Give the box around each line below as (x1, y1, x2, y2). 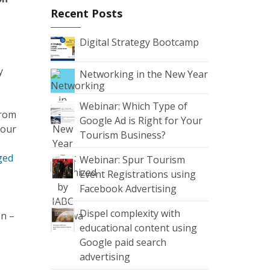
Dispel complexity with (79, 207, 180, 220)
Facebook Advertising (79, 182, 177, 195)
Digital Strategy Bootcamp (79, 36, 199, 49)
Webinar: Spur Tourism (79, 153, 185, 166)
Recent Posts (50, 6, 122, 20)
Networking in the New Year (79, 67, 208, 81)
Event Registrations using (79, 168, 196, 181)
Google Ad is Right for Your (79, 114, 202, 127)
